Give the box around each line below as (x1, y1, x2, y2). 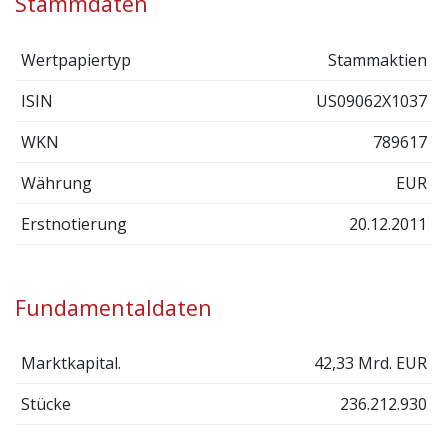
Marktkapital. (20, 352, 121, 375)
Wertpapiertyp (20, 48, 131, 71)
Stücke (20, 393, 71, 416)
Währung (20, 171, 92, 194)
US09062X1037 (316, 89, 428, 112)
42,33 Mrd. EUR (314, 352, 428, 375)
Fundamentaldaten (15, 292, 212, 322)
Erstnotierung (20, 212, 127, 235)
